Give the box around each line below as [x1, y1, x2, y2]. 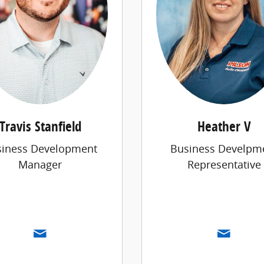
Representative [187, 157, 261, 172]
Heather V [197, 117, 251, 136]
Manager [18, 157, 62, 172]
